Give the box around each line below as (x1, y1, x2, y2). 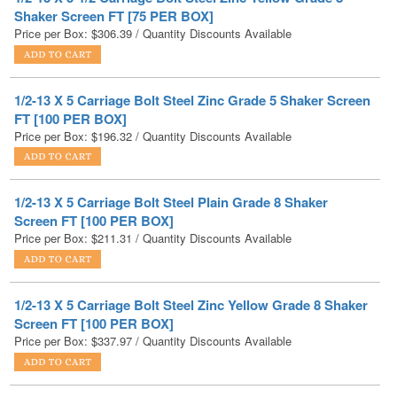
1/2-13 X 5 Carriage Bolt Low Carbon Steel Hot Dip (14, 348, 324, 369)
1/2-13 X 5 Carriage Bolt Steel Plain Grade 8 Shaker (14, 144, 328, 164)
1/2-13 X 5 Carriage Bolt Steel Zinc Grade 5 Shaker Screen (14, 41, 370, 61)
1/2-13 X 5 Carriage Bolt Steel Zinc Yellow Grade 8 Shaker (14, 246, 368, 267)
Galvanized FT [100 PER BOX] (14, 367, 199, 387)
